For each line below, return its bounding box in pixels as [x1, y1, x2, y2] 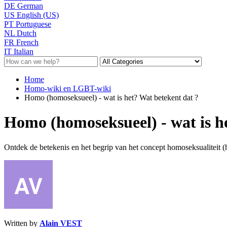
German [17, 1, 43, 10]
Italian [14, 47, 33, 56]
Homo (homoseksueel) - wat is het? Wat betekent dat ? [24, 93, 198, 102]
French [16, 37, 39, 47]
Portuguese [16, 19, 51, 28]
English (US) [17, 10, 59, 19]
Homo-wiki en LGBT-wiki [24, 84, 111, 93]
